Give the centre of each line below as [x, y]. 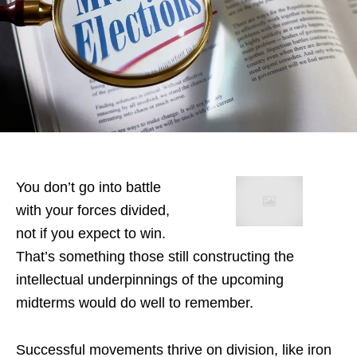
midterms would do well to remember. [135, 303]
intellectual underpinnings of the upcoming [150, 280]
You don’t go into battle [88, 188]
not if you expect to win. [91, 234]
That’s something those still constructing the [155, 257]
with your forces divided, [93, 211]
